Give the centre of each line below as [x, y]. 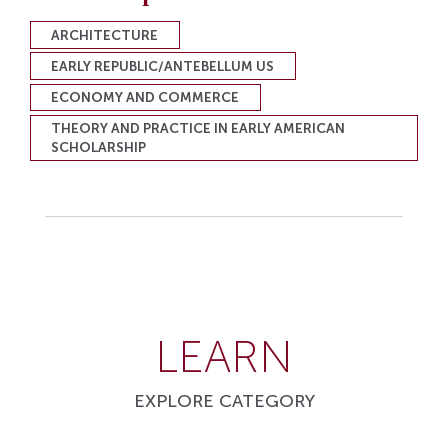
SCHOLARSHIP [99, 148]
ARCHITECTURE [105, 35]
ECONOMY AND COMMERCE [145, 97]
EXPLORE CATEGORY [224, 400]
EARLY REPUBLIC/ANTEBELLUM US [163, 66]
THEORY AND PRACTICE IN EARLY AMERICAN [198, 129]
